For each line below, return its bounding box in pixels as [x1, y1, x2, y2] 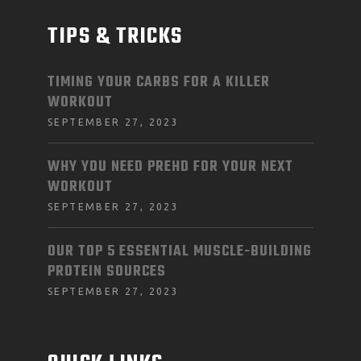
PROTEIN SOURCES [48, 260, 166, 284]
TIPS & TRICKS [48, 19, 183, 54]
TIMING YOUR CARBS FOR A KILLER [48, 71, 270, 94]
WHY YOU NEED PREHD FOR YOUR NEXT [48, 156, 293, 179]
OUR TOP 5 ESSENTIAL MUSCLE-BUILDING [48, 240, 312, 263]
